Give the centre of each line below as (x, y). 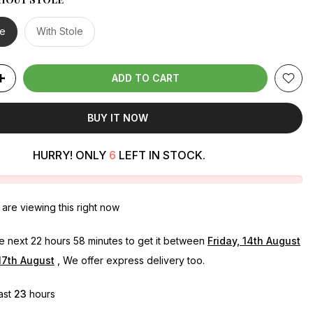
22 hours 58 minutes (77, 241)
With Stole (60, 31)
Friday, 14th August (254, 241)
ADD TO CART (145, 78)
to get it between (165, 241)
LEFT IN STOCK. (161, 155)
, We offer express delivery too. (130, 260)
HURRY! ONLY (71, 155)
